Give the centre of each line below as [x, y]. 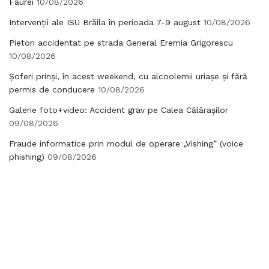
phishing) [27, 157]
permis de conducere [52, 89]
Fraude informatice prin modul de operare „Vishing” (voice [126, 144]
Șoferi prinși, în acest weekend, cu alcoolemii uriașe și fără [128, 76]
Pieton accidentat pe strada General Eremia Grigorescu [121, 43]
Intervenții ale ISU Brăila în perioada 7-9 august [105, 22]
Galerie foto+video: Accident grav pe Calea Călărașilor [119, 110]
